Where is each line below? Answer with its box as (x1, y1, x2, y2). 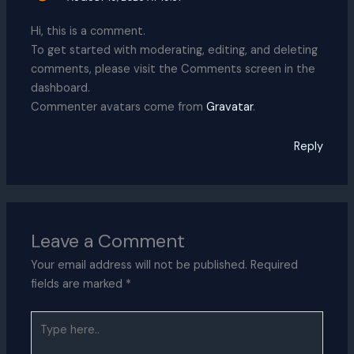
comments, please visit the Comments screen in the (31, 62, 316, 77)
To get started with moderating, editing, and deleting (31, 43, 318, 58)
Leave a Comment (31, 228, 186, 254)
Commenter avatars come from (31, 100, 207, 115)
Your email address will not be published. (31, 258, 248, 273)
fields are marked (31, 277, 126, 292)
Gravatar (206, 100, 254, 115)
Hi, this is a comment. (31, 24, 146, 40)
